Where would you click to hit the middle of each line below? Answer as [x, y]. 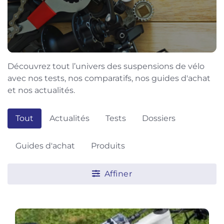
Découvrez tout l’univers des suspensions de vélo [106, 66]
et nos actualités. [41, 90]
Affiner [117, 174]
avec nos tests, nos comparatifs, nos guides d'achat [109, 78]
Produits [108, 146]
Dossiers [159, 118]
